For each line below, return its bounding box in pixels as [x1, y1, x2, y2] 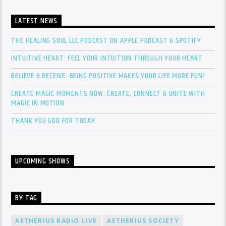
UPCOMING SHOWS [15, 155, 70, 168]
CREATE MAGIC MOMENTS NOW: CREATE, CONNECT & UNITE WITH [11, 87, 205, 100]
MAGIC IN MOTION [11, 96, 65, 109]
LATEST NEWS [15, 15, 58, 28]
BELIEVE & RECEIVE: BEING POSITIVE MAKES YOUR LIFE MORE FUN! [11, 69, 205, 82]
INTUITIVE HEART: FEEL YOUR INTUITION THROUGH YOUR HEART [11, 51, 203, 65]
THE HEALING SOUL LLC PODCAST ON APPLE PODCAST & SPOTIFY [11, 34, 201, 47]
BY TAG [15, 192, 38, 205]
